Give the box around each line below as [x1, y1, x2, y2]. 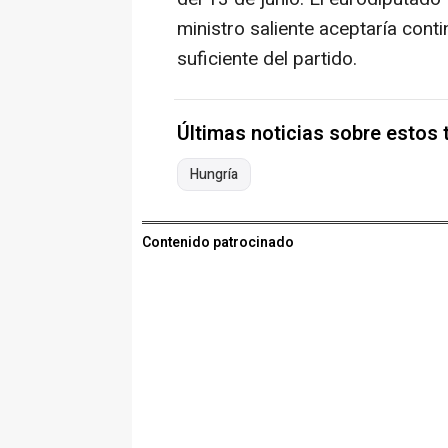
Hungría [190, 164, 238, 186]
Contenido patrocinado [142, 232, 294, 254]
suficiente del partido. [177, 45, 357, 74]
